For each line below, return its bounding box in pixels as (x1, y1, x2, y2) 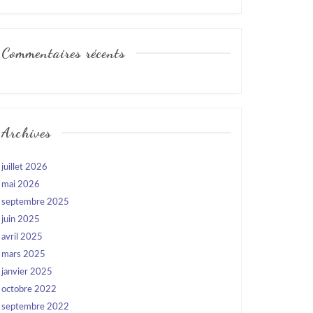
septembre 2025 (1, 198, 69, 207)
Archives (1, 124, 52, 141)
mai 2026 (1, 180, 40, 189)
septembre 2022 (1, 303, 69, 312)
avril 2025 (1, 233, 43, 242)
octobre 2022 (1, 285, 57, 294)
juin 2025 (1, 215, 40, 224)
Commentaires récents (1, 45, 126, 61)
